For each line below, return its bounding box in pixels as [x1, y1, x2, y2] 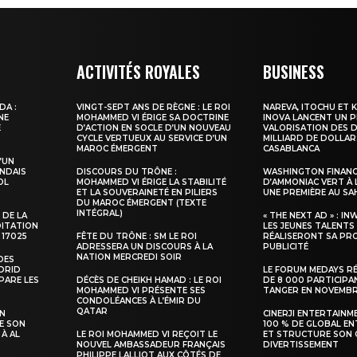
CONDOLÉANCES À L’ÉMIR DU [76, 296, 202, 307]
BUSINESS [263, 60, 325, 84]
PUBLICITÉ [263, 241, 309, 253]
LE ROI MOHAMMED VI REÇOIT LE [76, 329, 218, 340]
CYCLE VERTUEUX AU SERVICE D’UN [76, 133, 228, 144]
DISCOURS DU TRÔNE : [76, 167, 178, 178]
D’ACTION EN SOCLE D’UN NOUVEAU [76, 123, 232, 134]
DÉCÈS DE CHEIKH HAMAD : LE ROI [76, 275, 222, 286]
